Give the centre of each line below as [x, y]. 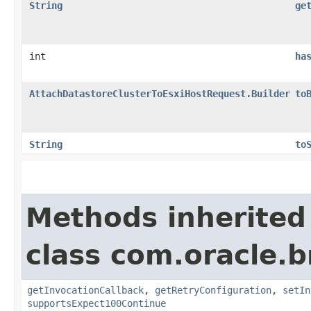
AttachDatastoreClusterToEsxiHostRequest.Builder [160, 93]
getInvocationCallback [85, 290]
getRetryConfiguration [213, 290]
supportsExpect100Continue [96, 303]
